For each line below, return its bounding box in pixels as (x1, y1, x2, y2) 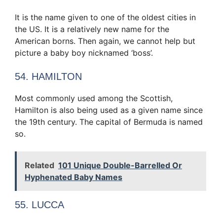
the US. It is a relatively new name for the (15, 24, 169, 35)
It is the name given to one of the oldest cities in (15, 12, 196, 23)
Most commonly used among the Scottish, (15, 93, 173, 104)
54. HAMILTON (15, 71, 82, 82)
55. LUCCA (15, 199, 64, 211)
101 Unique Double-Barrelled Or (58, 160, 182, 171)
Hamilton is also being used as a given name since (15, 105, 203, 115)
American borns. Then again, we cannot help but (15, 36, 195, 46)
